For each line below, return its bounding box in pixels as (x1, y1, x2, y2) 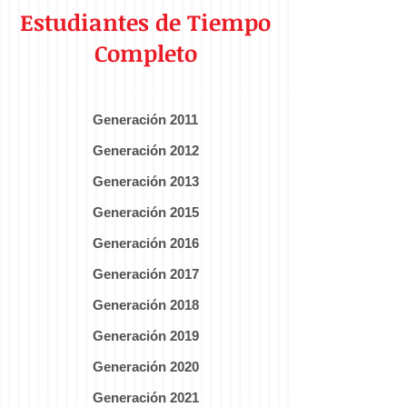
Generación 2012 (92, 143, 199, 158)
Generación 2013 (92, 174, 199, 189)
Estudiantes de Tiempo (20, 6, 271, 37)
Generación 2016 (92, 235, 199, 251)
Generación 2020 (92, 359, 199, 374)
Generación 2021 (92, 390, 199, 405)
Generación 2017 (92, 266, 199, 282)
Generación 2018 (92, 297, 199, 313)
